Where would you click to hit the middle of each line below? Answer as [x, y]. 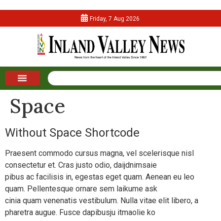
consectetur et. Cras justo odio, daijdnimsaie [81, 165]
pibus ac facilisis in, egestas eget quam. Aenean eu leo [100, 177]
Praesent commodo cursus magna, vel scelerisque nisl [99, 153]
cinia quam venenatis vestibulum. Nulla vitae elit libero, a [102, 200]
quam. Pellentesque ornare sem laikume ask [81, 188]
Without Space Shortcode [72, 132]
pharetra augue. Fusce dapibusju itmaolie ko [80, 212]
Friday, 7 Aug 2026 [115, 19]
